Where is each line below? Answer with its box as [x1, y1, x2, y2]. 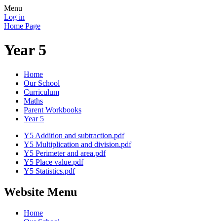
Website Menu [4, 185, 77, 198]
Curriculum [24, 87, 59, 96]
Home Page [4, 22, 40, 30]
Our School [24, 78, 60, 87]
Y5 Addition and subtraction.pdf [24, 131, 124, 140]
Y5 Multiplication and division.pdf [24, 140, 131, 148]
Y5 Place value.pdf [24, 157, 83, 166]
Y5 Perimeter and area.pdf [24, 148, 106, 157]
